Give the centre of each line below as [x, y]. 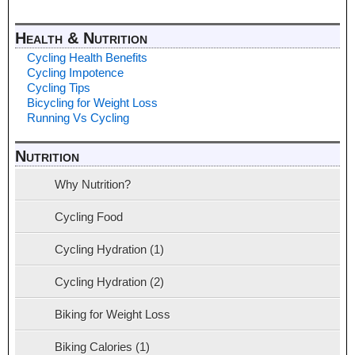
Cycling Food [89, 216]
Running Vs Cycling [78, 118]
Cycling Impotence [75, 73]
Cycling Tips [59, 88]
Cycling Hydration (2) [109, 281]
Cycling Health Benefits [87, 58]
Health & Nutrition [81, 38]
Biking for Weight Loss [113, 314]
